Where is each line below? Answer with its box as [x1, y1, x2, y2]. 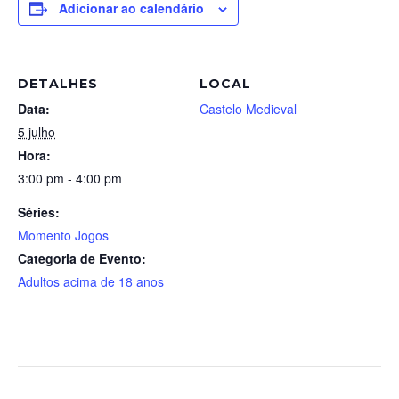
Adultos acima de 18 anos [18, 273, 164, 290]
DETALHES [18, 76, 98, 92]
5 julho [18, 123, 55, 141]
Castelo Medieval [199, 100, 297, 118]
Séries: [18, 203, 60, 221]
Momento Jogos [18, 226, 109, 244]
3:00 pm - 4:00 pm [18, 169, 122, 187]
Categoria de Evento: [18, 249, 146, 267]
